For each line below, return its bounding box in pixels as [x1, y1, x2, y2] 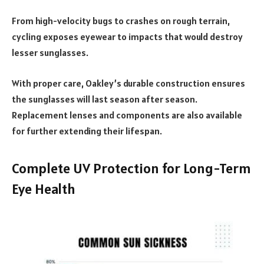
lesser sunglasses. [12, 47, 90, 59]
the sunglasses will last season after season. [12, 93, 197, 105]
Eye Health [12, 180, 75, 199]
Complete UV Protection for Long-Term [12, 159, 251, 178]
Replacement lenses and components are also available [12, 108, 242, 121]
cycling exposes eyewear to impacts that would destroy [12, 31, 243, 43]
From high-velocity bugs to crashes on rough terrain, [12, 15, 230, 27]
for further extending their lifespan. [12, 124, 162, 137]
